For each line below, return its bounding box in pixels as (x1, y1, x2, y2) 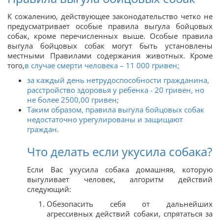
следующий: (27, 184, 71, 194)
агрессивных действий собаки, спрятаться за (47, 208, 213, 219)
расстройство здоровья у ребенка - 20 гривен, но (27, 84, 204, 95)
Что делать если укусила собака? (27, 143, 212, 160)
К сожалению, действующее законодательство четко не (7, 11, 213, 21)
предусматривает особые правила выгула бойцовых (7, 21, 213, 31)
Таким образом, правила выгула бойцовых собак (27, 104, 204, 114)
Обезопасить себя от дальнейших (47, 198, 213, 209)
